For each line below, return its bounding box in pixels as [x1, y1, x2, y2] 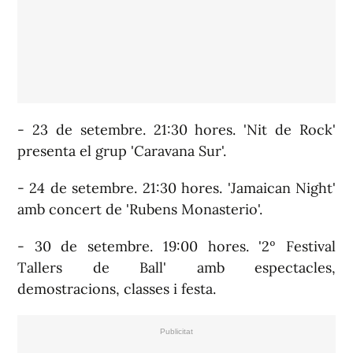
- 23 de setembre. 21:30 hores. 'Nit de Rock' [17, 121, 336, 139]
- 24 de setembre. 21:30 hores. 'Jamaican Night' [17, 179, 336, 197]
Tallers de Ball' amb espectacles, [17, 258, 336, 277]
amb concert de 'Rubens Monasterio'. [17, 200, 262, 218]
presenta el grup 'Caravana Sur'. [17, 142, 226, 160]
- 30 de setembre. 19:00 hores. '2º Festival [17, 237, 336, 255]
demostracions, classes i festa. [17, 280, 216, 298]
